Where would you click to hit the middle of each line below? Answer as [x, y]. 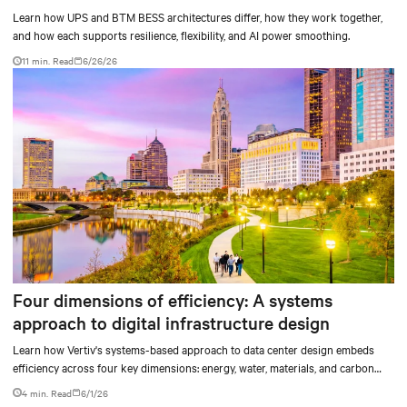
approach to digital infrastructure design [171, 322]
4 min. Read [47, 392]
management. [45, 385]
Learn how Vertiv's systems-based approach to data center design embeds [194, 348]
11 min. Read [48, 61]
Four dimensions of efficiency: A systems [173, 299]
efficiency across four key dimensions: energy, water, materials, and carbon [194, 367]
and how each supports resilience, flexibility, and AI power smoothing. [181, 35]
